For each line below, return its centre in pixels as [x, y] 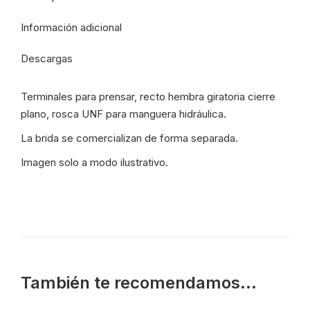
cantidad [40, 86]
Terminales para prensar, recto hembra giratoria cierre [148, 97]
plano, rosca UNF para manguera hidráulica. [124, 114]
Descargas [47, 58]
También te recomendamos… [139, 283]
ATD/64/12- [47, 17]
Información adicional [71, 27]
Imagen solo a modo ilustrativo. [94, 162]
